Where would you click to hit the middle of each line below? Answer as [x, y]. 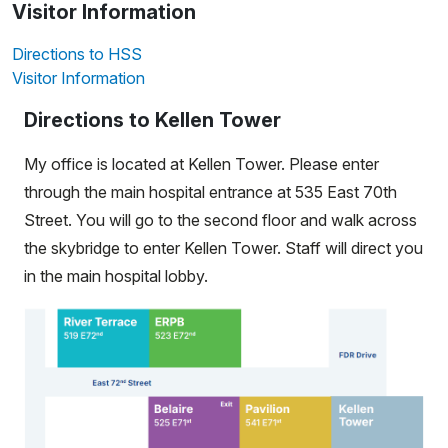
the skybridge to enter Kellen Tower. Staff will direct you [223, 248]
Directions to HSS [77, 54]
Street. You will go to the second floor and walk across [220, 220]
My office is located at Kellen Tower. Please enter [201, 164]
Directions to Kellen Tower [152, 120]
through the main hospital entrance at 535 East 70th [210, 192]
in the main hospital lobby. [116, 276]
